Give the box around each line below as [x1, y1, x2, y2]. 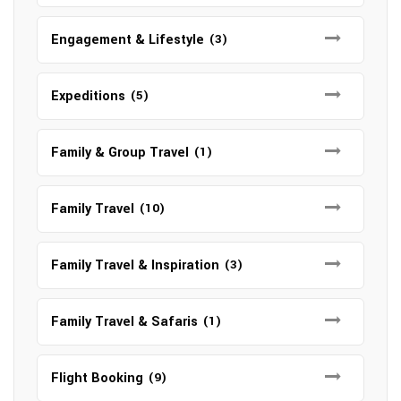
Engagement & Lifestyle [51, 30, 204, 49]
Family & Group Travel [51, 142, 189, 162]
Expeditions [51, 86, 125, 106]
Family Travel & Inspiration [51, 255, 219, 275]
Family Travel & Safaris [51, 311, 198, 331]
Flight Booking [51, 368, 143, 388]
